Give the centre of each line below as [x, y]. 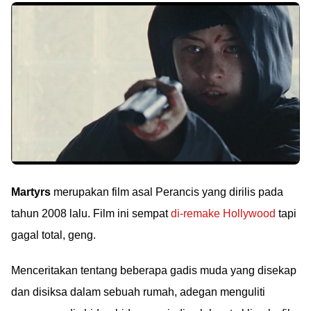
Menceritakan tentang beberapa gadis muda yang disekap [154, 270]
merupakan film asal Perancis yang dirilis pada [167, 192]
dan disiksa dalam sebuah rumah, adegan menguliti [138, 292]
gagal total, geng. [53, 235]
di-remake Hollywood [223, 213]
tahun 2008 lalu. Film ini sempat [91, 213]
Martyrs [31, 192]
